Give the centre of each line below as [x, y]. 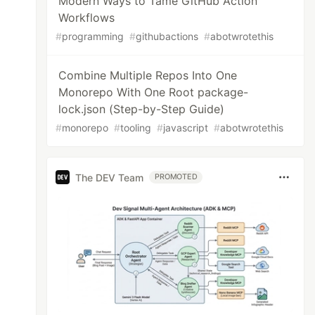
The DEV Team [110, 177]
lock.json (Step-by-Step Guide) [142, 109]
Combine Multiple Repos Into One [148, 75]
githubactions [167, 36]
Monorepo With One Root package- [154, 92]
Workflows [87, 18]
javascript [186, 128]
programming [93, 36]
